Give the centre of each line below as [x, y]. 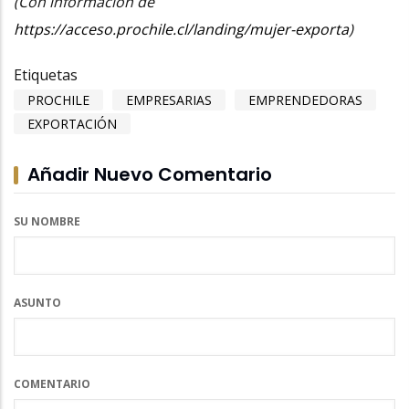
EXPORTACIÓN [72, 123]
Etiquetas [46, 74]
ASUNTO [37, 302]
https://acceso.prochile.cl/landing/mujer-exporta [181, 29]
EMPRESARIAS [169, 100]
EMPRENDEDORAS [305, 100]
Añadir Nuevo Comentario [150, 174]
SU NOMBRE [47, 221]
